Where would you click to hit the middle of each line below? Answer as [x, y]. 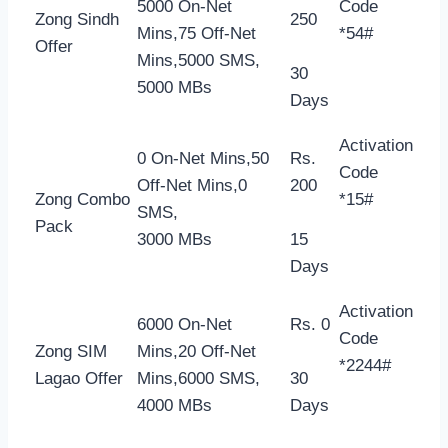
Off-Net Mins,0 [192, 185]
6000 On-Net [184, 324]
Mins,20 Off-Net [196, 351]
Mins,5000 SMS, [198, 60]
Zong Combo [82, 199]
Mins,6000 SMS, [198, 378]
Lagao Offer [79, 378]
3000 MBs [174, 239]
